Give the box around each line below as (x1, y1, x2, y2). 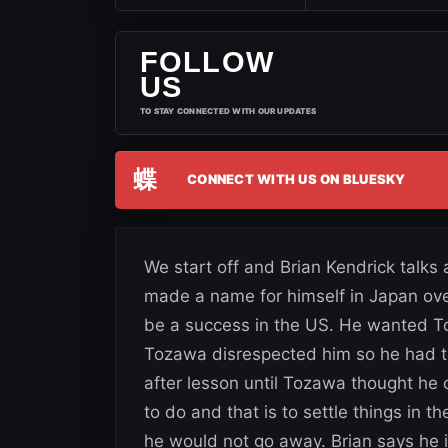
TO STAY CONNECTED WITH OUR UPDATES (140, 105, 317, 116)
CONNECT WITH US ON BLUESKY (187, 171, 406, 188)
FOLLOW (140, 45, 274, 78)
